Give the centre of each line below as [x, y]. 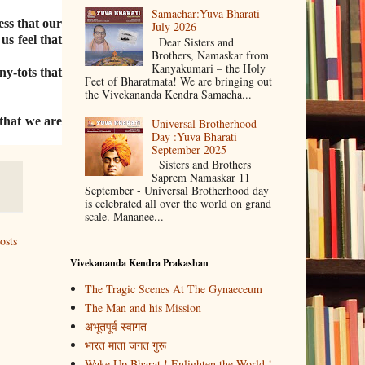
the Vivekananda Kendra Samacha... [168, 95]
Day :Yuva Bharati [195, 136]
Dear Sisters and [193, 42]
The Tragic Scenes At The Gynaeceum [173, 288]
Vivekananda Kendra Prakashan [139, 263]
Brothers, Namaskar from [211, 55]
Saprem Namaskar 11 [201, 178]
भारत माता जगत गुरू [125, 345]
